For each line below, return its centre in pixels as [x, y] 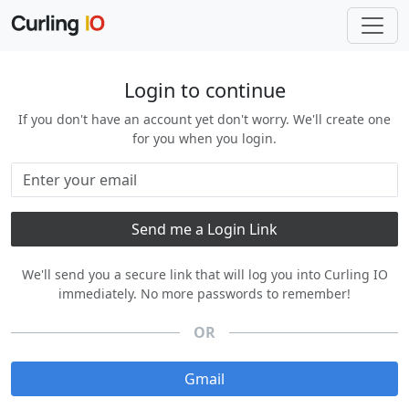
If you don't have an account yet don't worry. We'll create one [204, 119]
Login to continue [204, 90]
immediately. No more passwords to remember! [204, 294]
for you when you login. [204, 138]
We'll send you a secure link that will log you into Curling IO [204, 274]
